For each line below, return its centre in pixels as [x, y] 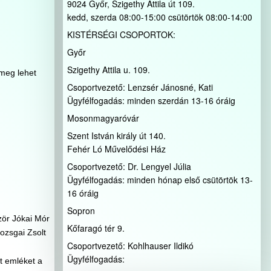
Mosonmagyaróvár [103, 118]
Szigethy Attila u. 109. [108, 69]
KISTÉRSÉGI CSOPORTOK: [121, 34]
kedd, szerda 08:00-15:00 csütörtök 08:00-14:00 [159, 17]
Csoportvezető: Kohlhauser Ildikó [130, 245]
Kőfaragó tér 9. [96, 228]
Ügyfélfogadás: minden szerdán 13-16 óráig [151, 100]
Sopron [81, 210]
